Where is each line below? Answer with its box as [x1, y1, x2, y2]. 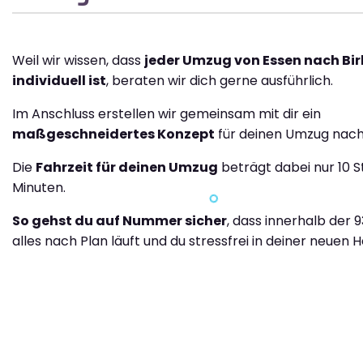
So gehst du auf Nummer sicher [12, 211, 227, 230]
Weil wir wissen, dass [12, 51, 144, 70]
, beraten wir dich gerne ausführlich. [106, 71, 333, 90]
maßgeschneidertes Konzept [12, 125, 215, 143]
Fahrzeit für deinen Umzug [36, 158, 218, 177]
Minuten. [12, 178, 66, 197]
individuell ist [12, 71, 106, 90]
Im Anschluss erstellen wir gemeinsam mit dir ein [12, 105, 321, 123]
